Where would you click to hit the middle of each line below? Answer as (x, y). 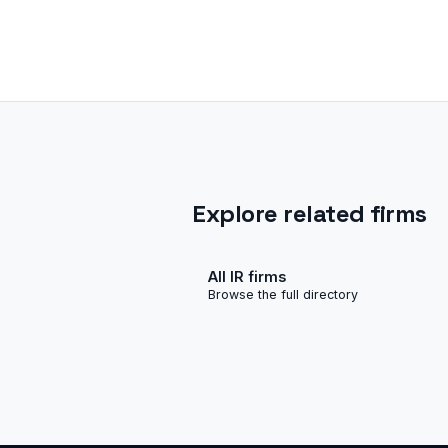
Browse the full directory (283, 294)
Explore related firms (309, 213)
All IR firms (247, 276)
